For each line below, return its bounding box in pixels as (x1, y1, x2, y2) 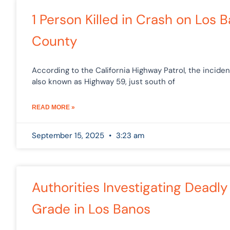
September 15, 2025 (32, 130, 106, 141)
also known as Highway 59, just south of (32, 76, 175, 87)
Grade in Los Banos (32, 200, 150, 218)
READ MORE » (32, 103, 75, 111)
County (32, 32, 77, 50)
